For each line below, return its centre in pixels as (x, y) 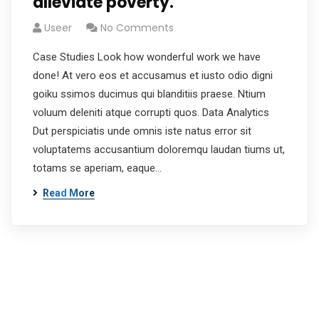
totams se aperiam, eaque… (97, 168)
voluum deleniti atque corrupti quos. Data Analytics (151, 113)
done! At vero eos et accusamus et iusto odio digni (153, 75)
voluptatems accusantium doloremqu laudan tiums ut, (159, 150)
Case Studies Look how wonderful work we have (147, 57)
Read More (69, 193)
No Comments (137, 28)
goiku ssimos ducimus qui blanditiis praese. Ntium (149, 94)
